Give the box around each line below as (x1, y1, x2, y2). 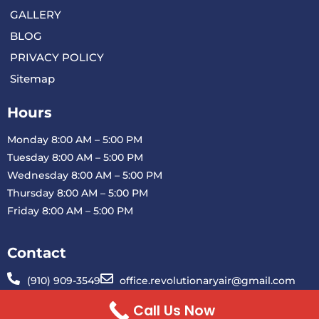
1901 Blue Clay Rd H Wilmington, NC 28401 (26, 291, 242, 305)
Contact (7, 244, 66, 262)
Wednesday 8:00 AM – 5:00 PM (7, 169, 162, 182)
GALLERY (10, 7, 61, 21)
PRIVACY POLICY (10, 50, 104, 64)
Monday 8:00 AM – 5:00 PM (7, 133, 142, 147)
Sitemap (10, 71, 55, 85)
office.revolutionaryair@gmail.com (120, 273, 296, 287)
